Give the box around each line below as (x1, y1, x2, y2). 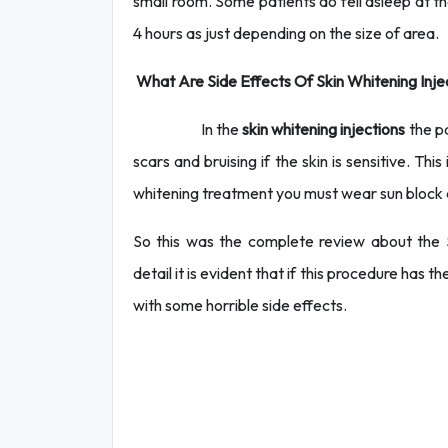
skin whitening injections (241, 119, 406, 139)
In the (133, 119, 242, 139)
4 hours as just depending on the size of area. (133, 23, 439, 43)
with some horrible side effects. (133, 295, 347, 315)
